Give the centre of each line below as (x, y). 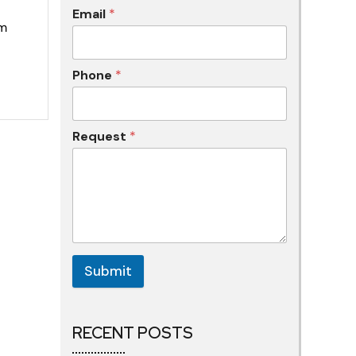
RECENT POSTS (133, 333)
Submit (108, 271)
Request (101, 136)
